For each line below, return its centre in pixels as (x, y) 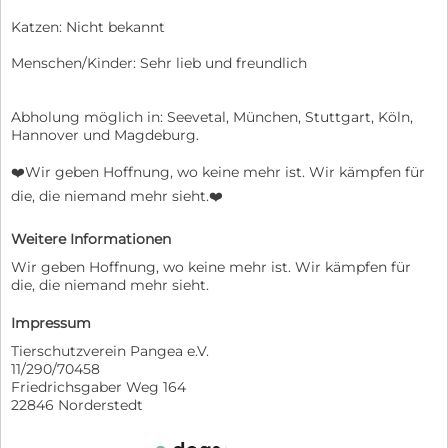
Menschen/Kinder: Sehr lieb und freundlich (159, 62)
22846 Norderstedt (77, 404)
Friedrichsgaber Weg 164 (98, 386)
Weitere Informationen (91, 238)
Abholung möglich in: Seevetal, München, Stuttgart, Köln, (212, 116)
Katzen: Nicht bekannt (88, 26)
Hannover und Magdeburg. (105, 134)
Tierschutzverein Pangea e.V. (110, 350)
